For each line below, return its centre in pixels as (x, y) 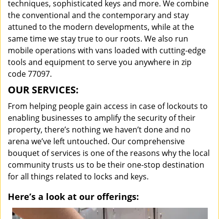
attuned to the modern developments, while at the (101, 27)
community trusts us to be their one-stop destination (106, 165)
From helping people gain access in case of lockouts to (108, 106)
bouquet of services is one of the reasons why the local (109, 153)
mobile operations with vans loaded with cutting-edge (107, 50)
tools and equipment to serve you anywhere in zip (100, 62)
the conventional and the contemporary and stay (98, 15)
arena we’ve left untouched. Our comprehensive (96, 141)
